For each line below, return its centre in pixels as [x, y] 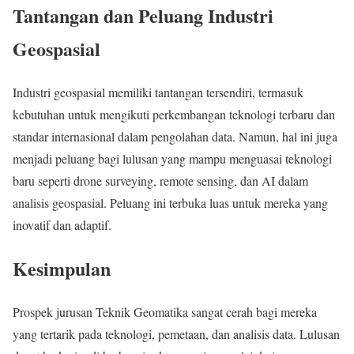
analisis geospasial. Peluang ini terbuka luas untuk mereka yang [170, 203]
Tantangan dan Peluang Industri [143, 16]
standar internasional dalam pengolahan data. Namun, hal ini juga [175, 137]
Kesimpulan [62, 269]
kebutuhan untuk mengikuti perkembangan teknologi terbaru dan [174, 115]
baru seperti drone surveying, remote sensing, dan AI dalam [160, 181]
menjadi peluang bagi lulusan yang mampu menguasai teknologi [172, 159]
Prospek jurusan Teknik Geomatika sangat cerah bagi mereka [165, 312]
